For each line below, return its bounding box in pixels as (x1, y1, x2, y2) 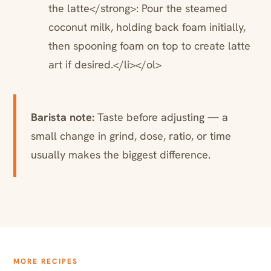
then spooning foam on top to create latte (48, 39, 250, 53)
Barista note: (31, 110, 94, 125)
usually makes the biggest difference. (31, 148, 211, 162)
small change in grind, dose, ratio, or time (31, 129, 231, 143)
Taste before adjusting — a (94, 110, 228, 125)
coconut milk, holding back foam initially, (48, 20, 246, 34)
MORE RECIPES (13, 256, 78, 267)
